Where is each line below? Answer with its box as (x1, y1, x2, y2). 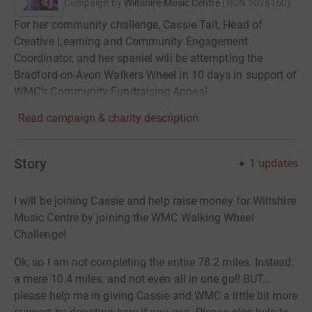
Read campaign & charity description (18, 111, 198, 125)
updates (258, 157, 298, 171)
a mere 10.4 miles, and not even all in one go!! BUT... (14, 272, 272, 286)
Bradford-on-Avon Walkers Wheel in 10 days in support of (14, 68, 297, 82)
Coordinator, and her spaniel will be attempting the (14, 52, 263, 65)
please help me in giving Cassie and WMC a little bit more (14, 289, 298, 303)
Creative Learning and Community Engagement (14, 35, 249, 49)
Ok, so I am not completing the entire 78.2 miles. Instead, (14, 256, 294, 270)
